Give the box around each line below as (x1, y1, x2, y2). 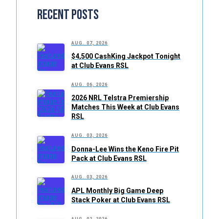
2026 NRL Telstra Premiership (71, 94, 169, 102)
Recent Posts (37, 6, 99, 23)
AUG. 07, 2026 (71, 40, 108, 45)
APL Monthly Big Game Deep (71, 186, 163, 195)
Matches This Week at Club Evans (71, 103, 179, 111)
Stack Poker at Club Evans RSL (71, 196, 170, 204)
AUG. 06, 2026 (71, 82, 108, 87)
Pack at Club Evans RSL (71, 154, 147, 162)
